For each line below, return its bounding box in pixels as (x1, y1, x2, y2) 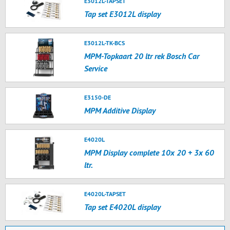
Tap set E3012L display (84, 9, 161, 19)
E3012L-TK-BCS (84, 39, 125, 47)
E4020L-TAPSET (84, 190, 126, 198)
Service (84, 63, 108, 73)
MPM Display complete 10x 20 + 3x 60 (84, 147, 215, 158)
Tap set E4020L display (84, 202, 161, 212)
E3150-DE (84, 93, 111, 101)
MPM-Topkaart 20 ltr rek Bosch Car (84, 51, 200, 61)
